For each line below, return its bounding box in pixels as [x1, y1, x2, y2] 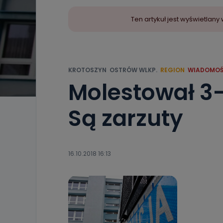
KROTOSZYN [68, 66, 107, 74]
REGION [160, 66, 185, 74]
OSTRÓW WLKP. [110, 66, 157, 74]
